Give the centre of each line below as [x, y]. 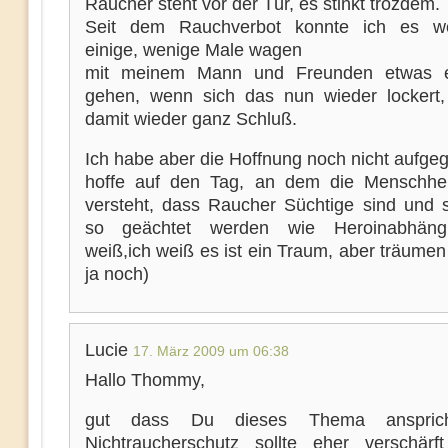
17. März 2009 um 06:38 [210, 351]
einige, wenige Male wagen [193, 50]
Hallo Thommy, [144, 380]
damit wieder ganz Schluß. [190, 119]
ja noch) [116, 274]
